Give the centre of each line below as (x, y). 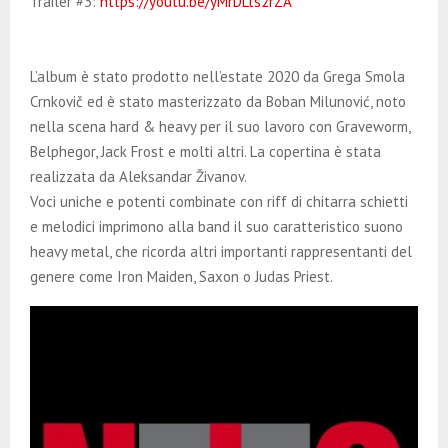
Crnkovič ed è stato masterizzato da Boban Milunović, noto (218, 102)
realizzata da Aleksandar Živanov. (138, 177)
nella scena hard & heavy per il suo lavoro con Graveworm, (220, 127)
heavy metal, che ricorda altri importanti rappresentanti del (221, 252)
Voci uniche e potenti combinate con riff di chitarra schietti (219, 202)
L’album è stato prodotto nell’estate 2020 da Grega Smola (217, 77)
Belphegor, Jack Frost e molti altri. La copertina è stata (205, 152)
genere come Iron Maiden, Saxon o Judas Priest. (181, 277)
